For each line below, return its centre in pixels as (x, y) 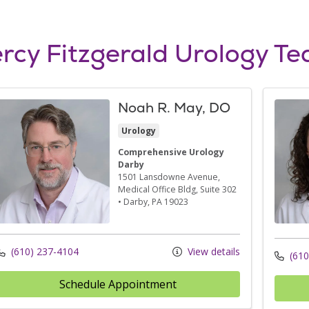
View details (212, 251)
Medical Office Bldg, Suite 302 (177, 189)
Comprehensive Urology (171, 152)
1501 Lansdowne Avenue (168, 177)
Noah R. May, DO (174, 107)
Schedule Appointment (118, 284)
